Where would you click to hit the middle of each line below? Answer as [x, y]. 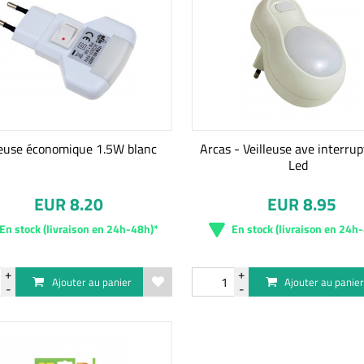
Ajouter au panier [91, 282]
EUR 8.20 [69, 204]
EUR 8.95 [301, 204]
